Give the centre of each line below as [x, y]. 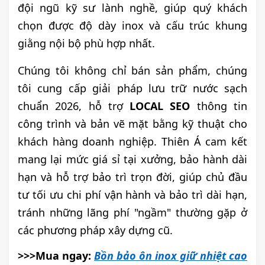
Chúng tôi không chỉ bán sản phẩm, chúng [132, 71]
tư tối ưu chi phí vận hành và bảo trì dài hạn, [132, 195]
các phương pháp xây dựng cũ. [95, 230]
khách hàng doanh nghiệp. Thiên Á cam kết [132, 142]
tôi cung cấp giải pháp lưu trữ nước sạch [132, 88]
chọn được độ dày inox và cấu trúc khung [132, 26]
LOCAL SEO [160, 106]
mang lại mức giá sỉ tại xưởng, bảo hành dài [132, 159]
